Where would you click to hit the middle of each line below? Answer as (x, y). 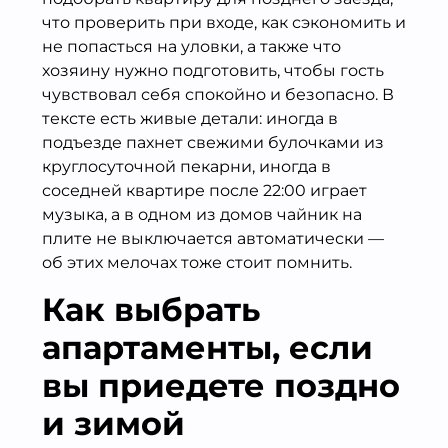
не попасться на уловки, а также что (191, 46)
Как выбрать (151, 309)
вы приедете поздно (221, 385)
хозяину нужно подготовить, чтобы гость (213, 70)
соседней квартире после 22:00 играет (204, 190)
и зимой (113, 423)
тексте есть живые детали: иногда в (190, 118)
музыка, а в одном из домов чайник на (202, 214)
